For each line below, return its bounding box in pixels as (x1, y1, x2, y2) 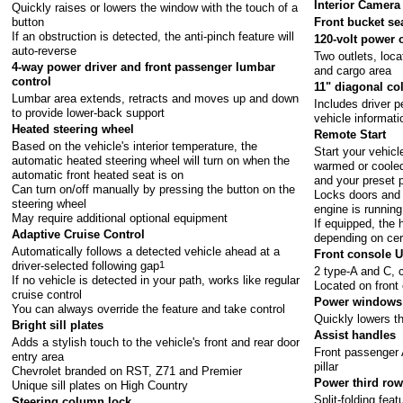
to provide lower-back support (12, 105, 166, 120)
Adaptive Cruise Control (12, 228, 146, 242)
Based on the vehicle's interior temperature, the (12, 139, 258, 153)
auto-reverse (12, 43, 77, 58)
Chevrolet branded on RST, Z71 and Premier (12, 363, 243, 378)
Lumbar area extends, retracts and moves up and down (12, 91, 300, 105)
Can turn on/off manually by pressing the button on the (12, 182, 296, 196)
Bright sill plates (12, 318, 104, 333)
